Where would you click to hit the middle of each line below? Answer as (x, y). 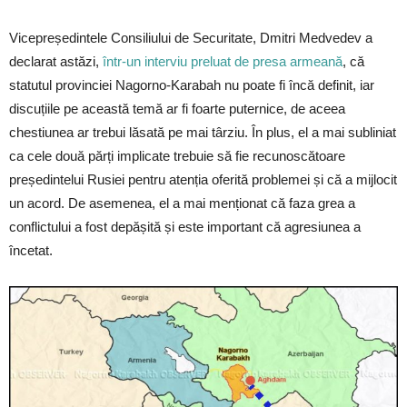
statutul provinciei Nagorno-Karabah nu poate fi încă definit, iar (192, 85)
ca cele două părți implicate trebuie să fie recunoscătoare (177, 156)
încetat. (31, 251)
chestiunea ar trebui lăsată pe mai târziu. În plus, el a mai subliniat (203, 133)
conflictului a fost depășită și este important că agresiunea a (185, 227)
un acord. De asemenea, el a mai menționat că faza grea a (182, 203)
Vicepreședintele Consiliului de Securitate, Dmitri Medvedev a (191, 38)
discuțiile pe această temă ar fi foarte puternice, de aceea (177, 109)
